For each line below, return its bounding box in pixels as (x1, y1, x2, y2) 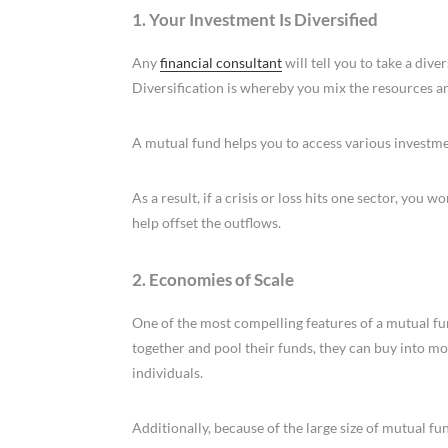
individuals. (132, 364, 203, 382)
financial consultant (160, 54, 282, 72)
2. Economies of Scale (132, 269, 294, 291)
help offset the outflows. (132, 214, 281, 232)
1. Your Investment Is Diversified (132, 9, 378, 31)
